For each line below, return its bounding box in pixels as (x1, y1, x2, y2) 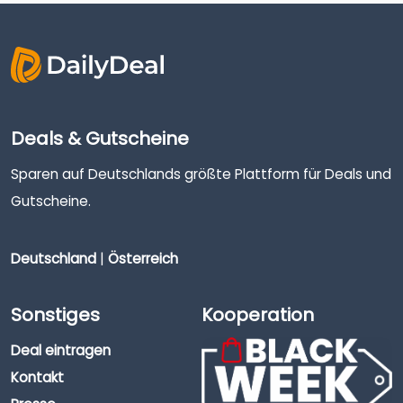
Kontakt (11, 368, 64, 388)
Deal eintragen (11, 341, 111, 361)
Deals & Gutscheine (11, 125, 189, 151)
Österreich (108, 248, 178, 268)
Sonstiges (11, 302, 100, 328)
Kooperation (201, 302, 314, 328)
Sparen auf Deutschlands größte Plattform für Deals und (11, 164, 391, 184)
